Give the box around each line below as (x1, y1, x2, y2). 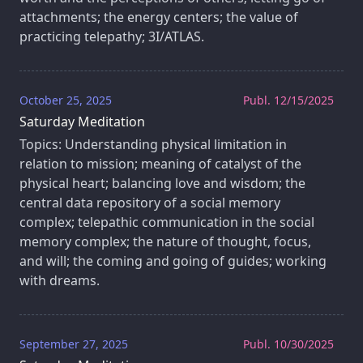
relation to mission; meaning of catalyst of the (19, 155, 301, 173)
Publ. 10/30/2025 (243, 336, 334, 352)
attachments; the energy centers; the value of (19, 8, 298, 27)
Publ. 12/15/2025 (243, 92, 334, 109)
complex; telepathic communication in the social (19, 213, 314, 232)
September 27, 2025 (19, 336, 128, 352)
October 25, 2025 (19, 92, 112, 109)
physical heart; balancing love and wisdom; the (19, 174, 305, 193)
